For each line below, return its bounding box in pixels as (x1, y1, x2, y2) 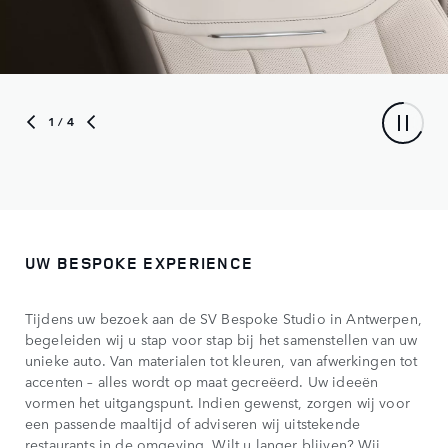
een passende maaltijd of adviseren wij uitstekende (25, 413, 361, 434)
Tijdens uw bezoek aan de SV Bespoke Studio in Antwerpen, (25, 308, 422, 329)
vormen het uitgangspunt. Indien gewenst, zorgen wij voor (25, 392, 410, 413)
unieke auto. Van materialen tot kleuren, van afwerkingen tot (25, 350, 418, 371)
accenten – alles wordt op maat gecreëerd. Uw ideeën (25, 371, 379, 392)
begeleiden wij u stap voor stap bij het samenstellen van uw (25, 329, 418, 350)
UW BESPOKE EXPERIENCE (25, 253, 254, 275)
